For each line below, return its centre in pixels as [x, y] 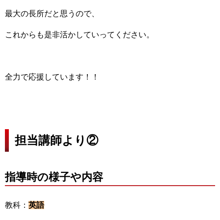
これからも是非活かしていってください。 [80, 34]
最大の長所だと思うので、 [52, 13]
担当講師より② [56, 140]
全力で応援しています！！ [52, 77]
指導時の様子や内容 [54, 177]
